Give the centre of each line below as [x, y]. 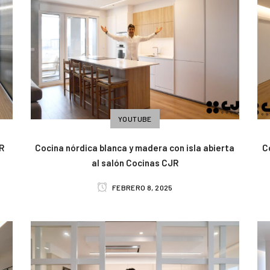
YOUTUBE [135, 119]
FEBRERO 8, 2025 [142, 188]
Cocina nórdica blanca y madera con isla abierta [135, 148]
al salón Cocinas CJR [135, 163]
